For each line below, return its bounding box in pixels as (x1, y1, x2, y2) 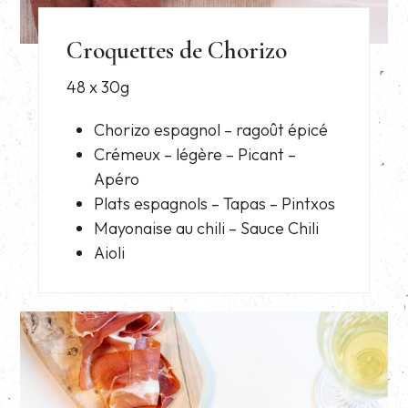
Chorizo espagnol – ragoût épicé (94, 119, 329, 141)
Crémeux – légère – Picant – (94, 144, 297, 166)
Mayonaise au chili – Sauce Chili (94, 218, 320, 240)
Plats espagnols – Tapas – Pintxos (94, 193, 336, 215)
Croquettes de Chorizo (66, 36, 288, 66)
